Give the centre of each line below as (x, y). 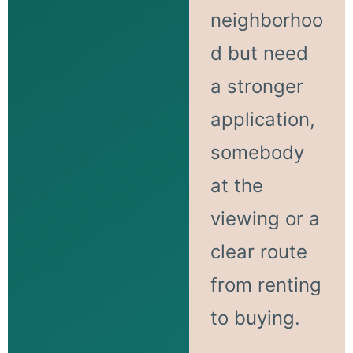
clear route (258, 251)
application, (262, 119)
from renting (266, 284)
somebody (257, 152)
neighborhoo (266, 20)
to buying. (255, 318)
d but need (259, 53)
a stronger (256, 86)
